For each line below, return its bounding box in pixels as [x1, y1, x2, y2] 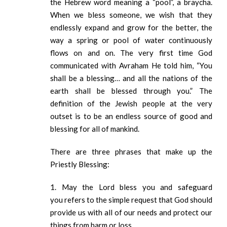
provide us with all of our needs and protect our [50, 208, 212, 217]
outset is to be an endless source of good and [50, 111, 212, 121]
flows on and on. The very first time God [50, 48, 212, 58]
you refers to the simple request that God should [50, 195, 212, 205]
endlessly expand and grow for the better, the [50, 23, 212, 32]
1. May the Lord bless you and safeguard [50, 182, 212, 192]
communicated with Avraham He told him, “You [50, 61, 212, 70]
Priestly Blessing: [50, 160, 109, 169]
